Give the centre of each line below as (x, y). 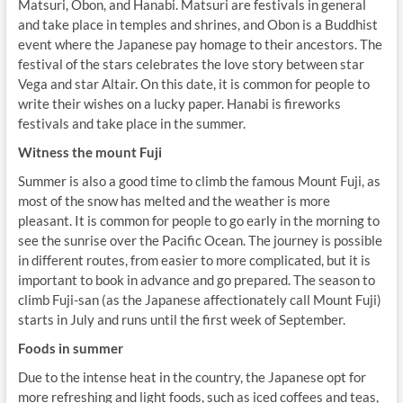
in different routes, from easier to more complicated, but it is (194, 260)
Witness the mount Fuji (90, 152)
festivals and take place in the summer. (131, 123)
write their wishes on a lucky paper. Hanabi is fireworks (179, 103)
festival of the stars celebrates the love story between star (191, 63)
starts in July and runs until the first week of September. (181, 319)
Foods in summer (70, 348)
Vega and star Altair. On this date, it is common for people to (193, 83)
